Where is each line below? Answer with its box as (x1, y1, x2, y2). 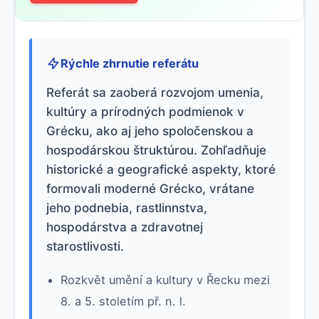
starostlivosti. (46, 239, 124, 253)
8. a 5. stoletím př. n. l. (61, 293, 186, 308)
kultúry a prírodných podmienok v (46, 104, 244, 119)
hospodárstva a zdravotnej (46, 219, 203, 234)
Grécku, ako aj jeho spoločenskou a (46, 123, 253, 138)
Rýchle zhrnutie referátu (61, 56, 199, 70)
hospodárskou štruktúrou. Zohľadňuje (46, 142, 266, 157)
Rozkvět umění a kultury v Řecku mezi (61, 272, 270, 287)
